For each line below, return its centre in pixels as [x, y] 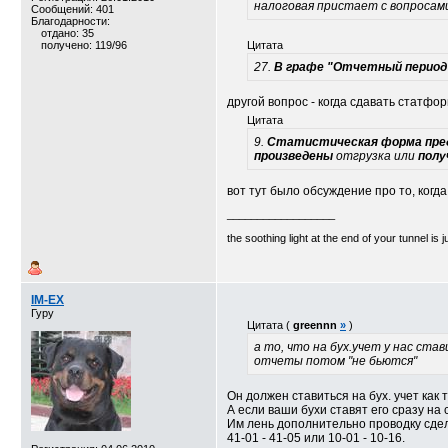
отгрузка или [375, 156]
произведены [293, 156]
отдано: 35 [67, 33]
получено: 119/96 [84, 45]
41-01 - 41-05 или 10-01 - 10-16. [316, 438]
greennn [315, 325]
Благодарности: [70, 21]
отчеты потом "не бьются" [335, 361]
